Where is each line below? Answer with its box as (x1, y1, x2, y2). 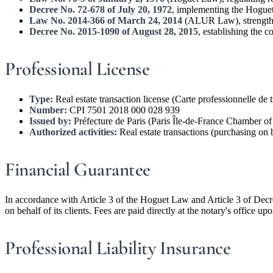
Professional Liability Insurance (5, 236, 230, 260)
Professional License (5, 57, 149, 80)
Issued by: (29, 115, 71, 126)
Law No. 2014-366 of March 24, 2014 (29, 15, 182, 26)
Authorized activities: (29, 126, 117, 137)
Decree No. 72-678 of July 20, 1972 (29, 4, 172, 15)
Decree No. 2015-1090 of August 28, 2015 (29, 26, 198, 37)
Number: (29, 104, 67, 115)
